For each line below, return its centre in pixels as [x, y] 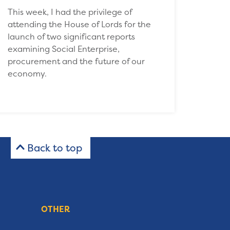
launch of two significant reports [72, 36]
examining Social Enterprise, [64, 49]
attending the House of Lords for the [80, 24]
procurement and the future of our [76, 61]
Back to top [55, 148]
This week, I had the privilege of [70, 12]
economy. [27, 73]
